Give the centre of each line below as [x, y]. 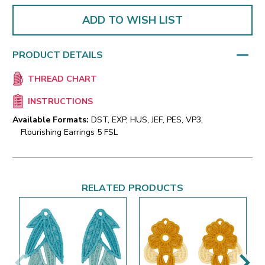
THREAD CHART [62, 79]
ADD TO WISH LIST [132, 20]
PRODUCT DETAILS [58, 55]
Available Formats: [51, 120]
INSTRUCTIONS [60, 102]
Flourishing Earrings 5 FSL [69, 132]
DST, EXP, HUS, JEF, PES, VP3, [147, 120]
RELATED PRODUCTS [132, 188]
